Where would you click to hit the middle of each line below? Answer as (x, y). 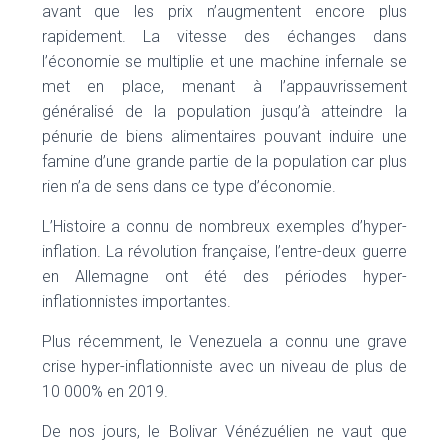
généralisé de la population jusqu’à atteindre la (224, 111)
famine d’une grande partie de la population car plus (224, 161)
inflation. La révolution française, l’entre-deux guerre (224, 251)
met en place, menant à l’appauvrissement (224, 86)
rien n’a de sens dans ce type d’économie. (188, 186)
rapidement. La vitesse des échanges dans (224, 36)
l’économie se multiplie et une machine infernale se (224, 61)
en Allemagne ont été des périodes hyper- (224, 276)
